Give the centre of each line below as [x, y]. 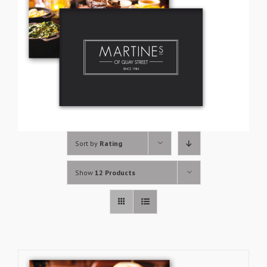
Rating [111, 143]
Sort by [87, 143]
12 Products [115, 172]
